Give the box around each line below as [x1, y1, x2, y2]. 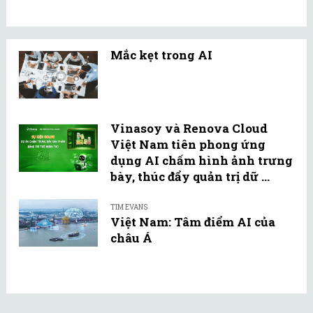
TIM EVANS [110, 203, 147, 212]
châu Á [110, 230, 152, 247]
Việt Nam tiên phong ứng [110, 136, 265, 153]
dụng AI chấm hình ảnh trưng [110, 152, 293, 169]
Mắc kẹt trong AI [110, 47, 212, 64]
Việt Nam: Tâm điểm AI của [110, 214, 275, 231]
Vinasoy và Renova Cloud [110, 120, 268, 137]
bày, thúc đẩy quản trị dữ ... [110, 168, 270, 185]
